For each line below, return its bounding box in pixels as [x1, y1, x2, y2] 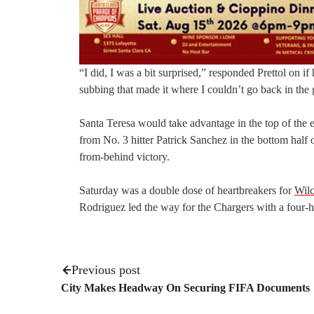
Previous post [71, 262, 140, 277]
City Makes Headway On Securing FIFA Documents [61, 281, 310, 294]
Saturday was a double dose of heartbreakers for [79, 184, 294, 196]
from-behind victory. [79, 150, 170, 163]
